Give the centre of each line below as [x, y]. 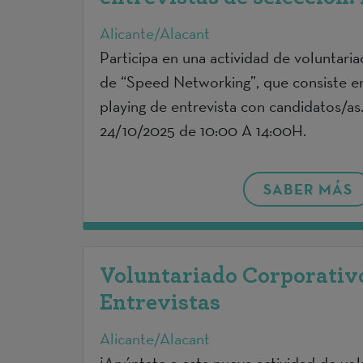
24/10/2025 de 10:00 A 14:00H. [203, 130]
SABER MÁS [307, 188]
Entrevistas [160, 303]
